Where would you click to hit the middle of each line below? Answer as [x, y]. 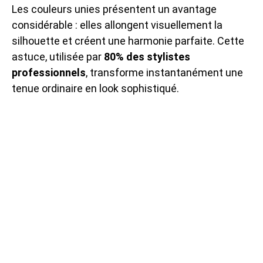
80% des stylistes [147, 56]
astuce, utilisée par [58, 56]
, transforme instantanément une [164, 72]
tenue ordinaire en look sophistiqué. [95, 88]
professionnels [49, 72]
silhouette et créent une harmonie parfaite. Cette [128, 41]
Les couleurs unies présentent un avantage [114, 9]
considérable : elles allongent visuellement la [117, 25]
